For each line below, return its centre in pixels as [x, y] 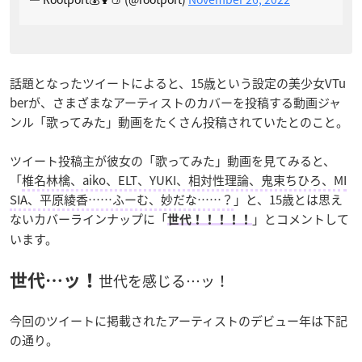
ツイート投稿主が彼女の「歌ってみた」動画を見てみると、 [173, 160]
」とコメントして [301, 219]
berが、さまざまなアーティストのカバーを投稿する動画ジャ [175, 102]
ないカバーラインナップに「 [88, 219]
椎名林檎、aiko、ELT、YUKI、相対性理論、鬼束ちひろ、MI [184, 180]
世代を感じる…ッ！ [164, 280]
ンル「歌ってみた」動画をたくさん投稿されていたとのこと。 [179, 122]
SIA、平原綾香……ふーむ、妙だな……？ [122, 199]
